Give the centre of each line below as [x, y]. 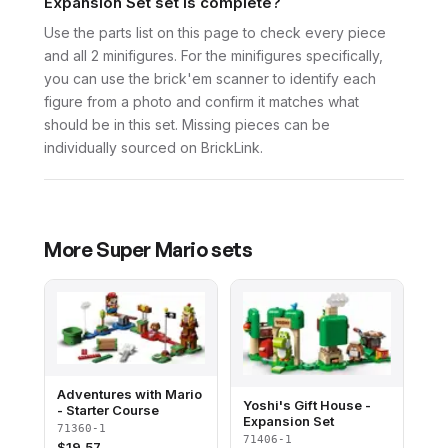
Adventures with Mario [129, 393]
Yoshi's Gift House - [307, 405]
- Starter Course [108, 409]
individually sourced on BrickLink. [153, 147]
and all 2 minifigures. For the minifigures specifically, [213, 55]
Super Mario [152, 249]
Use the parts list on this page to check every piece [215, 32]
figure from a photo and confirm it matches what [201, 101]
